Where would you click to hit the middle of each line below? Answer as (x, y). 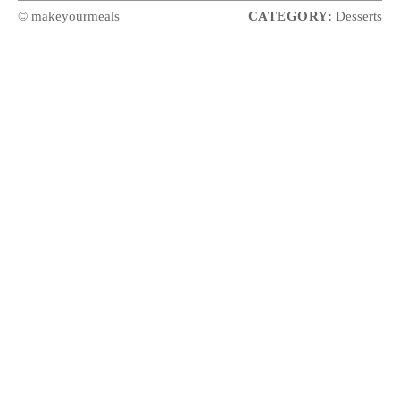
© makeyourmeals (69, 17)
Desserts (357, 17)
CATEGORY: (290, 17)
